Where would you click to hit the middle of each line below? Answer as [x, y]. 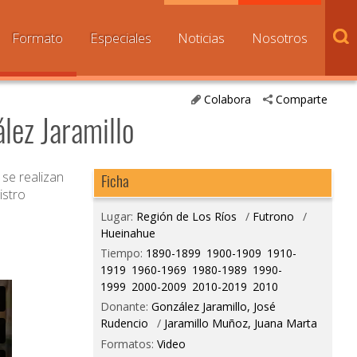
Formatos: [128, 343]
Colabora [227, 100]
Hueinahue [127, 233]
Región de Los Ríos [186, 217]
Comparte [302, 100]
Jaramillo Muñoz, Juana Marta [240, 324]
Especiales [120, 38]
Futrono [273, 217]
